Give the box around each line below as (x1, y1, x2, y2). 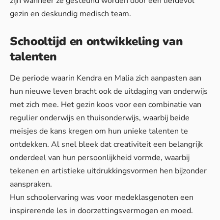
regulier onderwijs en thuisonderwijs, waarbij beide (10, 112, 190, 124)
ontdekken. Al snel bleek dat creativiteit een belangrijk (10, 139, 203, 150)
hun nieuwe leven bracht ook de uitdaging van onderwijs (10, 86, 208, 97)
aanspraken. (10, 179, 52, 190)
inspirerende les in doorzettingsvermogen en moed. (10, 205, 193, 217)
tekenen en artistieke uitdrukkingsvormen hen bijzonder (10, 165, 207, 177)
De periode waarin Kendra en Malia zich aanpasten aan (10, 73, 201, 84)
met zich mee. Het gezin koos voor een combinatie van (10, 99, 201, 110)
